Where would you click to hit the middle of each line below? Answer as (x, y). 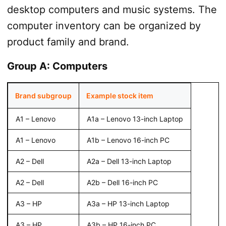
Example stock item (120, 95)
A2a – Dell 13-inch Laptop (129, 161)
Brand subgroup (43, 95)
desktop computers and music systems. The (112, 9)
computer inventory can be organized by (104, 25)
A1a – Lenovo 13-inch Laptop (135, 119)
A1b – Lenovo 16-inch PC (128, 140)
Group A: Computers (57, 66)
